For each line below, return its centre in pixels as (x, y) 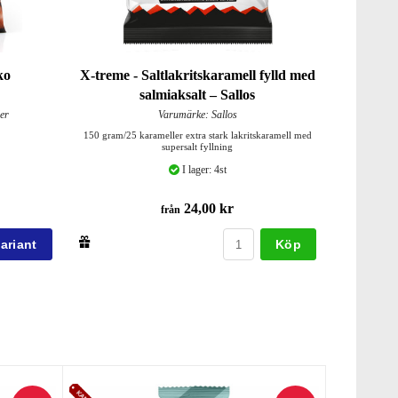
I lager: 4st (203, 170)
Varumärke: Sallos (197, 115)
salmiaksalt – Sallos (198, 95)
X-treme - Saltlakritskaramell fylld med (197, 76)
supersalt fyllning (198, 147)
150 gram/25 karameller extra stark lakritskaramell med (197, 135)
